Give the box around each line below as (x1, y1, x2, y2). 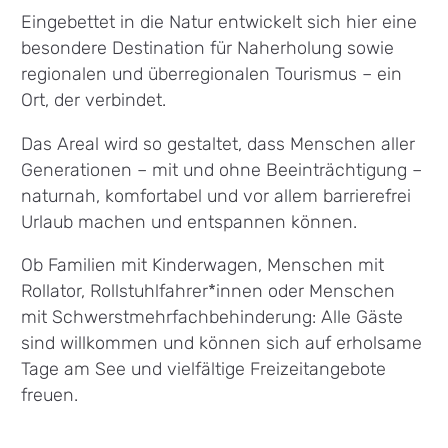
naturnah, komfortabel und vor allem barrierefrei (21, 184, 412, 206)
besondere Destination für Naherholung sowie (21, 36, 395, 58)
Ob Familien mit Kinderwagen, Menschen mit (21, 254, 385, 276)
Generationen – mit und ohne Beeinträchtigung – (21, 158, 423, 180)
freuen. (21, 384, 79, 406)
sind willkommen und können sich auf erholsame (21, 332, 423, 354)
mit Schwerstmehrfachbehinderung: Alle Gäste (21, 306, 404, 328)
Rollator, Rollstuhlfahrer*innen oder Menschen (21, 280, 396, 302)
